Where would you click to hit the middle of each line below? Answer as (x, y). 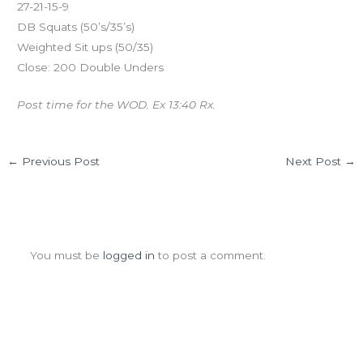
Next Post (314, 162)
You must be (66, 256)
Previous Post (60, 162)
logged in (128, 256)
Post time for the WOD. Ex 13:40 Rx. (117, 105)
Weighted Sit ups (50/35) (85, 47)
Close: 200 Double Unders (91, 67)
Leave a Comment (111, 231)
